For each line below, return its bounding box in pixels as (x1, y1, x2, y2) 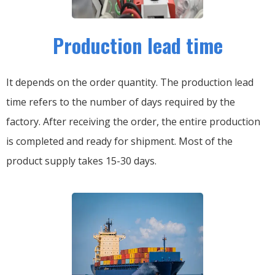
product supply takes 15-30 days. (6, 154, 157, 168)
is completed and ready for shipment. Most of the (6, 134, 233, 149)
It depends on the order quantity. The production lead (6, 76, 254, 90)
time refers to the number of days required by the (6, 95, 235, 109)
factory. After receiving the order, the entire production (6, 115, 260, 129)
